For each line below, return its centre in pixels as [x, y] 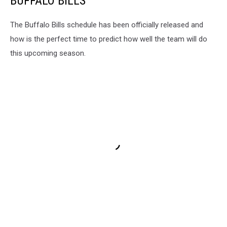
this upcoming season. [49, 53]
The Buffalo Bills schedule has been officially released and [107, 25]
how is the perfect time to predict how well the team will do [109, 39]
